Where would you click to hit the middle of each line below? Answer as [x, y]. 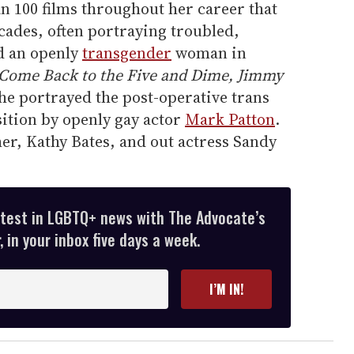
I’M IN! [226, 290]
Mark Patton [230, 120]
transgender [127, 53]
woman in [209, 53]
